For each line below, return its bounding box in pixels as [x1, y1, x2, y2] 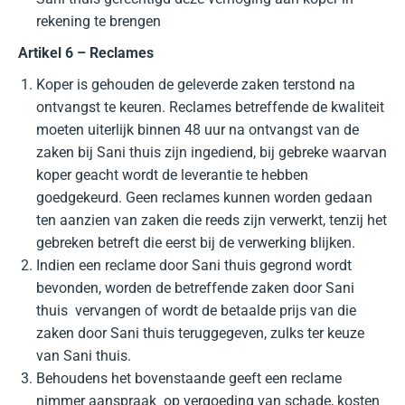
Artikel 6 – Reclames [18, 44, 154, 61]
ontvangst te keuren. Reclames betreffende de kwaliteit [36, 99, 384, 116]
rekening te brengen [36, 13, 161, 30]
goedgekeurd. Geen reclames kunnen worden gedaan [36, 189, 372, 206]
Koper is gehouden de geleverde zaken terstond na [36, 76, 355, 93]
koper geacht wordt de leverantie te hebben [36, 166, 308, 184]
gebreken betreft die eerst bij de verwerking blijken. [36, 234, 355, 251]
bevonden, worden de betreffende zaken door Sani [36, 279, 354, 297]
